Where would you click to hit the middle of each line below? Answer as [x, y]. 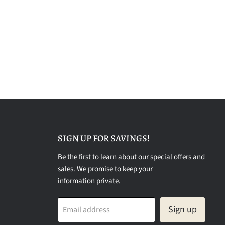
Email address [86, 210]
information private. [89, 181]
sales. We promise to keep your [105, 169]
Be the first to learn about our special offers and [131, 157]
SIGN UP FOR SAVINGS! [103, 138]
